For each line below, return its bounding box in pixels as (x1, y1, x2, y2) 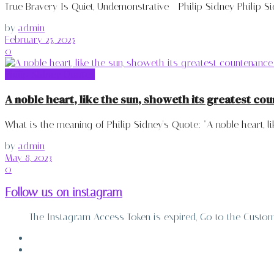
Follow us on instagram (5, 186, 122, 200)
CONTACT (29, 244, 68, 256)
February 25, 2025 (5, 34, 75, 46)
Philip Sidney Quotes (5, 68, 95, 81)
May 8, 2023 (5, 151, 52, 163)
